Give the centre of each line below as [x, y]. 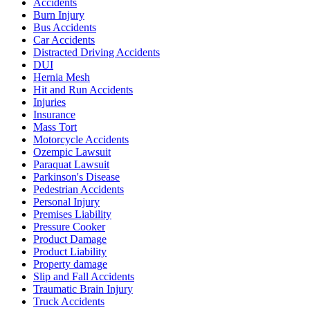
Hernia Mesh [62, 77]
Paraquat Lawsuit [71, 165]
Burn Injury [59, 15]
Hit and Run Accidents [83, 90]
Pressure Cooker [69, 227]
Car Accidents [64, 40]
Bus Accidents [65, 28]
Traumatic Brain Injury [83, 289]
